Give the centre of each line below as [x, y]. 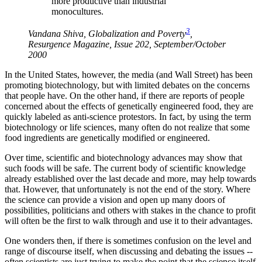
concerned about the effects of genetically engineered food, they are [129, 106]
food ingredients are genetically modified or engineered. [107, 138]
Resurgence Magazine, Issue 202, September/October [127, 44]
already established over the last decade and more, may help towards [130, 179]
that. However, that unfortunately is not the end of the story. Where [127, 189]
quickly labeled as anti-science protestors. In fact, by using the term [128, 117]
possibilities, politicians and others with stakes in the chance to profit [130, 211]
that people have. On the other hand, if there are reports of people [125, 96]
